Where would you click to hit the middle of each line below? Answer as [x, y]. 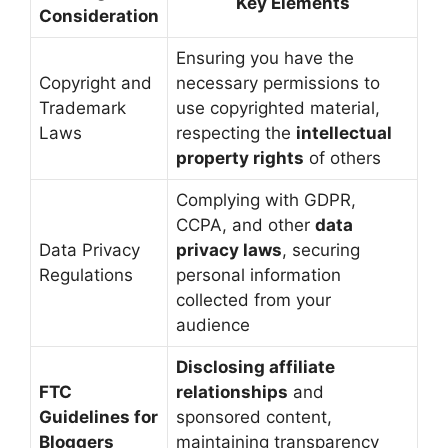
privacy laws [229, 250]
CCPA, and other [245, 225]
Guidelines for [98, 417]
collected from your [253, 300]
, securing [321, 250]
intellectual [344, 133]
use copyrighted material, [278, 108]
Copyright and [95, 83]
